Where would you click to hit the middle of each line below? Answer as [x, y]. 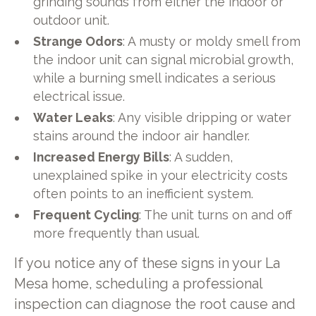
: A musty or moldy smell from [212, 41]
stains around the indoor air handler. [142, 135]
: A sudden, [201, 157]
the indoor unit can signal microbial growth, [164, 59]
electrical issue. [79, 96]
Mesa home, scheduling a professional [138, 284]
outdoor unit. [72, 20]
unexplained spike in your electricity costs [161, 175]
